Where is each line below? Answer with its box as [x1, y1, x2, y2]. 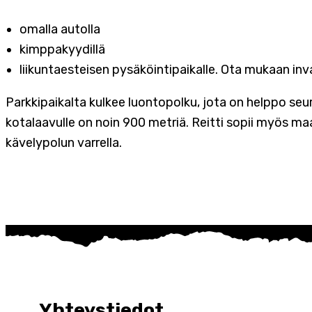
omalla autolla [19, 21, 106, 37]
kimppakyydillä [19, 41, 111, 57]
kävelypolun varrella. [6, 134, 122, 150]
